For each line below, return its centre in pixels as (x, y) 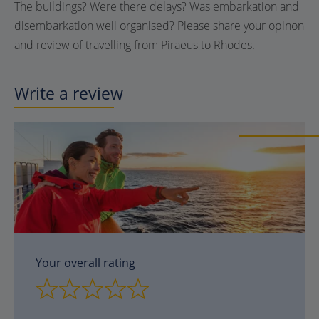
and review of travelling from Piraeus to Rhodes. (135, 45)
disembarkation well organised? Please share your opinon (159, 25)
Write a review (69, 93)
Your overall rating (85, 263)
